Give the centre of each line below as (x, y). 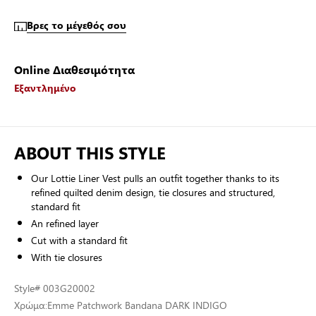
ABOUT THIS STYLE (90, 152)
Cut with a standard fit (79, 240)
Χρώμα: (31, 305)
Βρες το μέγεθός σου (77, 25)
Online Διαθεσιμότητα (74, 69)
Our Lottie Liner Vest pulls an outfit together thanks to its (155, 178)
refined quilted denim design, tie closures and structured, (153, 192)
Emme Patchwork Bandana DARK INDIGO (137, 305)
